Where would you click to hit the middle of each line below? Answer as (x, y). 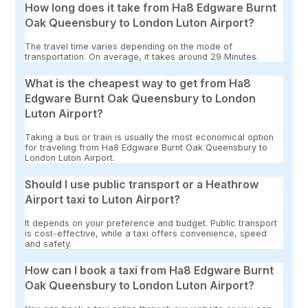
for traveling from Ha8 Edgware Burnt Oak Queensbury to (146, 148)
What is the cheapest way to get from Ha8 (138, 84)
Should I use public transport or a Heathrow (142, 185)
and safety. (48, 244)
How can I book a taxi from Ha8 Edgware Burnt (150, 271)
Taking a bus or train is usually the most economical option (150, 137)
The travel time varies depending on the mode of (129, 47)
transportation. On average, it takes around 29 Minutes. (142, 57)
